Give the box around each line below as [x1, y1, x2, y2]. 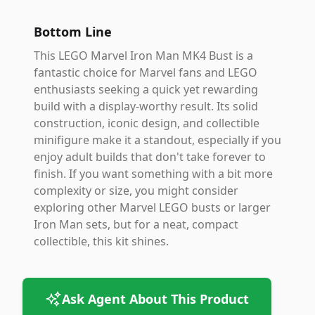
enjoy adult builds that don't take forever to [34, 149, 266, 165]
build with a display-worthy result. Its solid [34, 98, 258, 114]
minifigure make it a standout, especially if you [34, 132, 281, 148]
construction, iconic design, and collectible [34, 115, 259, 131]
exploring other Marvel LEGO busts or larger [34, 200, 271, 215]
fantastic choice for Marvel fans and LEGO [34, 65, 257, 80]
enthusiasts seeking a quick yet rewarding [34, 82, 258, 97]
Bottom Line [34, 23, 112, 40]
